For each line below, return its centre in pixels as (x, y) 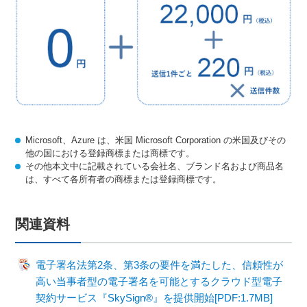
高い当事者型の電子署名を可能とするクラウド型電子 (159, 281)
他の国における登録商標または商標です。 (110, 153)
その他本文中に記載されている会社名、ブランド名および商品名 (155, 166)
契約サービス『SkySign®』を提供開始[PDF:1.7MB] (155, 297)
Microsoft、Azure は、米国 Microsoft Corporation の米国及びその (156, 140)
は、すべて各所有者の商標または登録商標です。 (124, 179)
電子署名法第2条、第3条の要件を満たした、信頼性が (160, 265)
